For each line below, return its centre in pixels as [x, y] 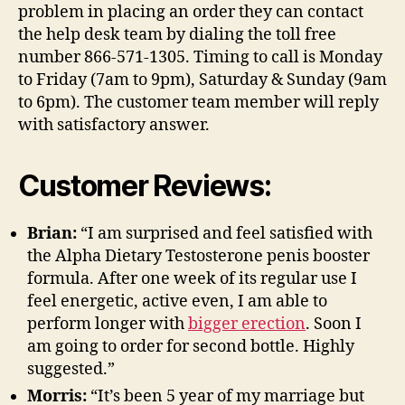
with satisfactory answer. [114, 126]
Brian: [52, 234]
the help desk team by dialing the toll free [177, 35]
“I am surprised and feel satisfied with [225, 234]
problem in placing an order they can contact [191, 13]
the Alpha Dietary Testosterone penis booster [198, 257]
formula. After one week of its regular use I [192, 279]
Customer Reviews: [145, 186]
